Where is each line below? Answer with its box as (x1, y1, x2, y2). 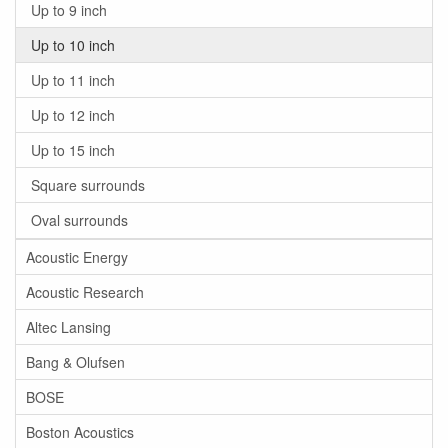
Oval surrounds (31, 210, 128, 230)
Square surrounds (31, 175, 145, 195)
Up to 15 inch (31, 140, 115, 160)
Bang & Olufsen (26, 352, 125, 372)
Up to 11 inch (31, 70, 115, 90)
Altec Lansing (26, 317, 111, 337)
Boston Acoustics (26, 422, 134, 442)
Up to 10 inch (31, 35, 115, 55)
